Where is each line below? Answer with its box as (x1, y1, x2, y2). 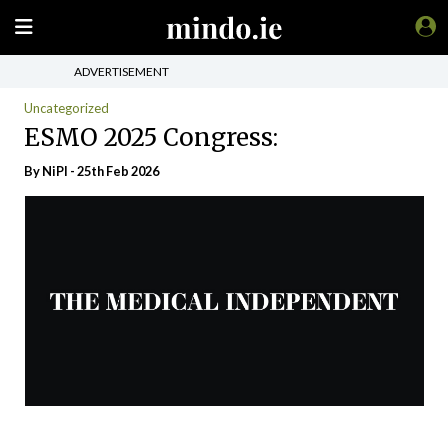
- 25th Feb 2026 (68, 163, 159, 179)
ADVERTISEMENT (74, 63, 169, 79)
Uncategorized (24, 100, 109, 116)
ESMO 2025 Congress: (24, 121, 278, 153)
